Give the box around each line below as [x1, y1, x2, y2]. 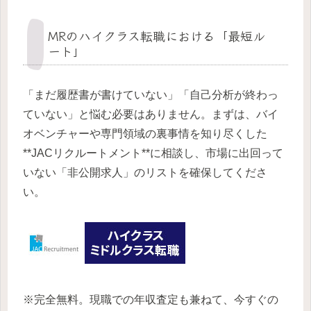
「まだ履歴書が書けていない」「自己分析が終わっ [23, 88, 278, 101]
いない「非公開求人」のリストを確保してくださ [23, 166, 267, 178]
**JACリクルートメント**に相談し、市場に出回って [23, 146, 283, 159]
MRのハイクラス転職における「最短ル [48, 26, 265, 44]
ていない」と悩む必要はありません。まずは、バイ [23, 108, 278, 120]
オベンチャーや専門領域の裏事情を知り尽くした [23, 127, 267, 140]
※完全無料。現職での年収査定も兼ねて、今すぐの [23, 293, 278, 305]
